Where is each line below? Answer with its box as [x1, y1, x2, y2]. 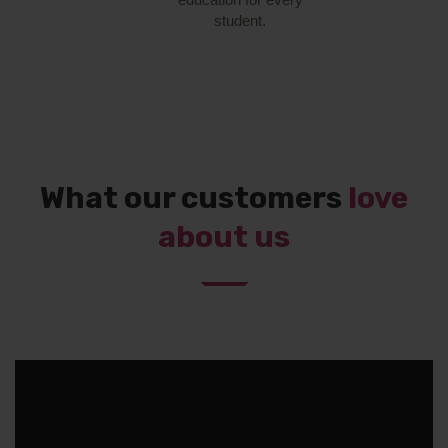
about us [158, 218, 290, 255]
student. [214, 11, 266, 29]
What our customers [40, 179, 348, 216]
